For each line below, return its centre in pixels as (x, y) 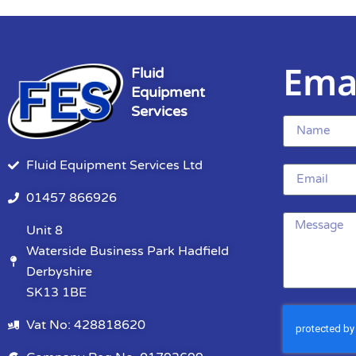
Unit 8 (44, 231)
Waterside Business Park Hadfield (127, 252)
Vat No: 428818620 (85, 325)
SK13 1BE (56, 293)
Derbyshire (59, 272)
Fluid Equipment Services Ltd (114, 166)
